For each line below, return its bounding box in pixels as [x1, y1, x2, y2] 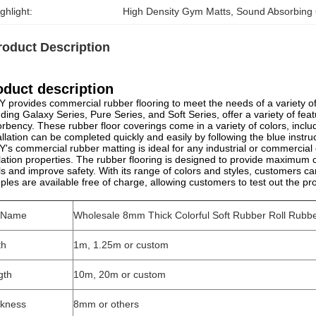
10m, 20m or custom [73, 269, 166, 280]
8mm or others [73, 298, 139, 310]
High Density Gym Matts [123, 6, 231, 17]
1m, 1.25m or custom [73, 239, 171, 250]
